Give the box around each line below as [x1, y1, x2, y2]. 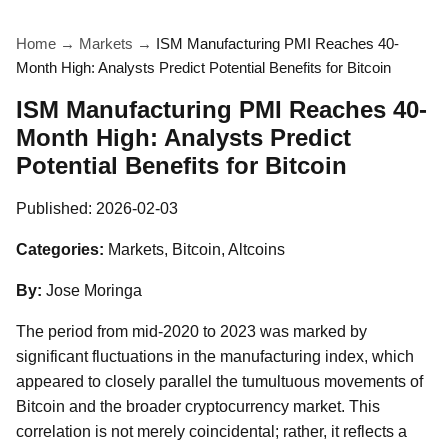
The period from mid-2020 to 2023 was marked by [16, 323, 367, 340]
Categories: [16, 241, 104, 258]
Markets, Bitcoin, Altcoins [108, 241, 285, 258]
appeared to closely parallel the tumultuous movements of [16, 373, 423, 390]
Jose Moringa [46, 282, 142, 299]
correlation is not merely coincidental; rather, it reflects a [16, 423, 407, 440]
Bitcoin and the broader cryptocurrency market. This [16, 398, 380, 415]
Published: [16, 200, 96, 217]
